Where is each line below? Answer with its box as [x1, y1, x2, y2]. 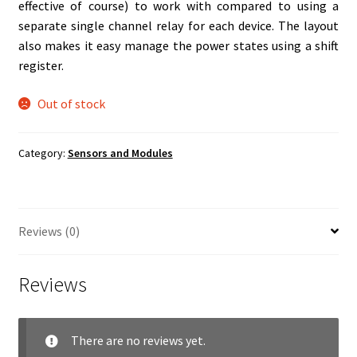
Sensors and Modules [67, 145, 173, 160]
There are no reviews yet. [70, 332, 206, 349]
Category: [18, 145, 68, 160]
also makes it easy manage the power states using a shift [18, 37, 339, 54]
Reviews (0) [18, 222, 80, 239]
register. [18, 57, 64, 74]
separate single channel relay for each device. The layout [18, 18, 339, 34]
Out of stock [37, 96, 106, 112]
